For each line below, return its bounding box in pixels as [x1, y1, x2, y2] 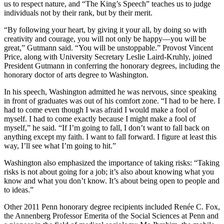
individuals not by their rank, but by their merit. [4, 8, 152, 17]
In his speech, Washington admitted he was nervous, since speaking [4, 87, 216, 96]
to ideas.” [4, 185, 33, 194]
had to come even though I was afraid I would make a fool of [4, 105, 196, 114]
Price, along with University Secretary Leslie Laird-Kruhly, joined [4, 52, 212, 61]
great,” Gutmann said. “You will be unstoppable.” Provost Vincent [4, 43, 213, 52]
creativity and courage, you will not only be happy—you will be [4, 34, 206, 43]
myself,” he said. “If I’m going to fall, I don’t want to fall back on [4, 123, 209, 132]
